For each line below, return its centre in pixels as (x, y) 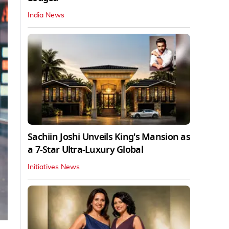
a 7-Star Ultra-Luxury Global (85, 150)
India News (46, 15)
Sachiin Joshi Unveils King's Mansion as (109, 137)
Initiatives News (54, 167)
